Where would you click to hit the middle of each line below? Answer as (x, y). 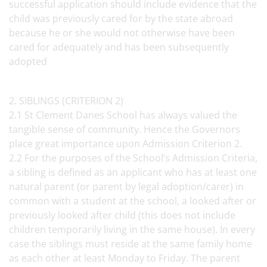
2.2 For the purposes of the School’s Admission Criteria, (133, 158)
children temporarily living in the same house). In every (132, 229)
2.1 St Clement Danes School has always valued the (123, 115)
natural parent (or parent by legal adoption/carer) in (126, 187)
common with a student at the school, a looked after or (133, 201)
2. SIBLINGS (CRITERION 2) (69, 101)
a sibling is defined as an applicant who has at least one (133, 172)
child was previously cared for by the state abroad (121, 18)
